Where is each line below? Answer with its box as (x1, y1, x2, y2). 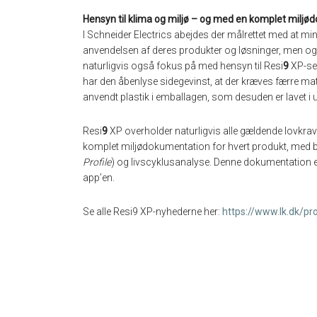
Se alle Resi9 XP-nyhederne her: (83, 206, 220, 218)
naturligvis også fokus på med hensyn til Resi (83, 60, 283, 72)
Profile (83, 156, 111, 168)
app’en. (83, 172, 115, 184)
